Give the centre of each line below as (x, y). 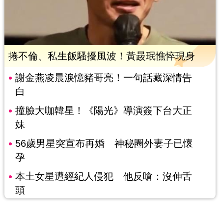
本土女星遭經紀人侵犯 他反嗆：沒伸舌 (103, 176)
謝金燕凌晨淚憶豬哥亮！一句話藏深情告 (103, 77)
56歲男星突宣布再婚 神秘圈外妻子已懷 (104, 143)
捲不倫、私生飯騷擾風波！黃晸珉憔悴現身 (101, 56)
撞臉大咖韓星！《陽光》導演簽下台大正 (103, 110)
